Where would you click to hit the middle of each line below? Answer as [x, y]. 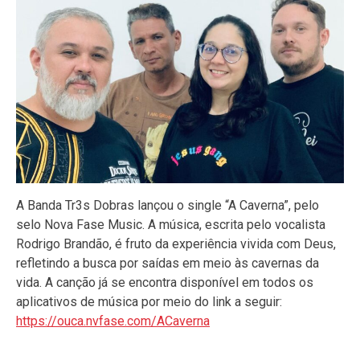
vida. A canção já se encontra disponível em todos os [165, 283]
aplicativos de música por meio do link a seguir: [149, 302]
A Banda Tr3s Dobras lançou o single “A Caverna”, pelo [168, 206]
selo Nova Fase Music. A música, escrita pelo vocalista [171, 225]
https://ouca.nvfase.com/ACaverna [113, 321]
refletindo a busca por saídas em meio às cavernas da [168, 264]
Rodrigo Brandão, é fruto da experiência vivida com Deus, [176, 244]
